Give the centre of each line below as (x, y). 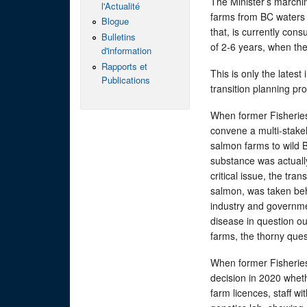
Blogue (115, 21)
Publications (125, 79)
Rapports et (124, 66)
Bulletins (118, 36)
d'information (126, 50)
